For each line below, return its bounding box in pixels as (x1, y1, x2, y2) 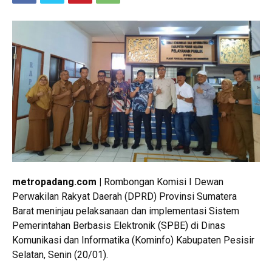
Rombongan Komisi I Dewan (101, 176, 223, 188)
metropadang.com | (12, 176, 101, 188)
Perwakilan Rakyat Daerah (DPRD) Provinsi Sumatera (12, 191, 237, 203)
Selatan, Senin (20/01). (12, 249, 108, 261)
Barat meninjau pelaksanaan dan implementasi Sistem (12, 205, 239, 217)
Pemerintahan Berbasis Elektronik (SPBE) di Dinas (12, 220, 225, 232)
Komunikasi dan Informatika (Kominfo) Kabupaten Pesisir (12, 234, 254, 246)
